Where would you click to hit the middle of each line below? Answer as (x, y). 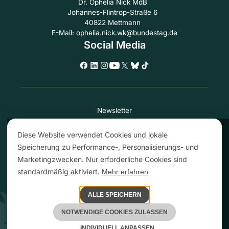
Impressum (114, 135)
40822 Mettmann (114, 23)
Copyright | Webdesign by (78, 213)
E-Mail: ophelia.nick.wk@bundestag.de (114, 33)
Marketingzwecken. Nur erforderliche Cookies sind (102, 159)
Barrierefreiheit (114, 160)
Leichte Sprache (114, 147)
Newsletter (114, 111)
